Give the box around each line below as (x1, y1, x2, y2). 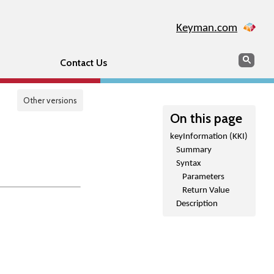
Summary (176, 146, 212, 155)
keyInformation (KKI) (170, 132, 248, 141)
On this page (170, 110, 242, 126)
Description (176, 199, 218, 209)
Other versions (23, 95, 77, 105)
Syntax (176, 159, 201, 168)
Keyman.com (176, 23, 237, 34)
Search (238, 53, 266, 64)
